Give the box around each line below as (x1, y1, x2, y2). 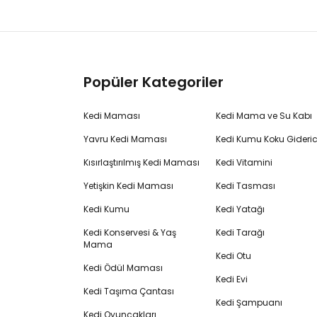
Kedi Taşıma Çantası (83, 285, 174, 297)
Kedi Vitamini (215, 156, 272, 168)
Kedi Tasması (215, 180, 275, 192)
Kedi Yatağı (215, 203, 265, 215)
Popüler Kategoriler (83, 72, 224, 92)
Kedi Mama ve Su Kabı (215, 110, 312, 122)
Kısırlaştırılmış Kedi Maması (83, 156, 200, 168)
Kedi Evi (215, 273, 248, 285)
